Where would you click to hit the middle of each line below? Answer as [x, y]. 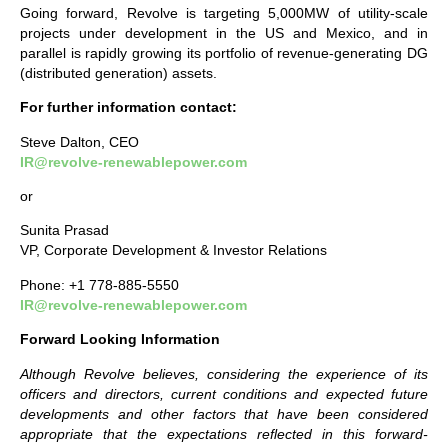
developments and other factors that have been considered [224, 413]
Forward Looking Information [120, 339]
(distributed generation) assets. [118, 72]
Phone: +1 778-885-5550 [99, 284]
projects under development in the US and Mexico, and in [224, 32]
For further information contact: [130, 107]
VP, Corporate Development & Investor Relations [173, 250]
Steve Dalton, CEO [79, 141]
